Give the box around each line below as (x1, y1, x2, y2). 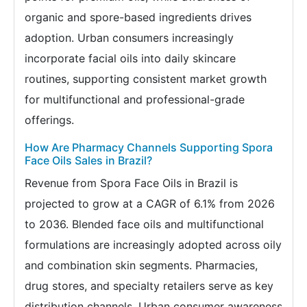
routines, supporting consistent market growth (25, 71, 267, 86)
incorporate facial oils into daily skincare (25, 51, 236, 65)
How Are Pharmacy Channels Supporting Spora (25, 140, 273, 154)
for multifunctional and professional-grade (25, 92, 245, 106)
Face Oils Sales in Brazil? (25, 153, 152, 167)
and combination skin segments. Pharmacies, (25, 258, 258, 272)
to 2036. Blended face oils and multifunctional (25, 217, 264, 231)
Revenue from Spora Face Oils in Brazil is (25, 175, 238, 190)
